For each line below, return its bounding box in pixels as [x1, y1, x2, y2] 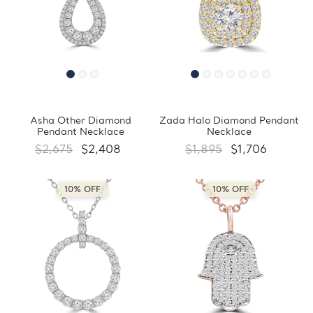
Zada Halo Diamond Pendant [159, 115, 299, 128]
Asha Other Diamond [30, 115, 131, 128]
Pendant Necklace [37, 126, 124, 139]
